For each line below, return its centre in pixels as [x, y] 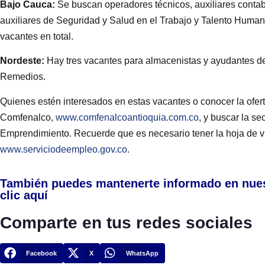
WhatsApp [143, 253]
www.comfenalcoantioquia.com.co [127, 117]
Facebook [41, 253]
